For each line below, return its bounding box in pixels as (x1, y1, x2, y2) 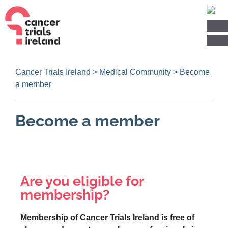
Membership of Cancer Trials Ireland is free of (20, 213, 194, 222)
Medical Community (99, 68, 171, 76)
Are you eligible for (20, 173, 144, 189)
